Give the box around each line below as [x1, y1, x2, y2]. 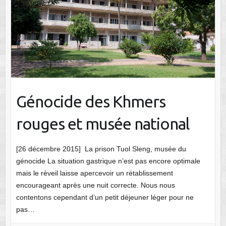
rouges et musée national [16, 114, 189, 133]
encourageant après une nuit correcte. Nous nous [16, 181, 175, 189]
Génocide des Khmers [16, 92, 165, 110]
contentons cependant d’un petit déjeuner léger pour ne [16, 193, 194, 201]
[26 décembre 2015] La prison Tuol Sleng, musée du [16, 144, 186, 153]
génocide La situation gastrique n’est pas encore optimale [16, 156, 200, 165]
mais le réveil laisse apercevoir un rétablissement [16, 168, 173, 177]
